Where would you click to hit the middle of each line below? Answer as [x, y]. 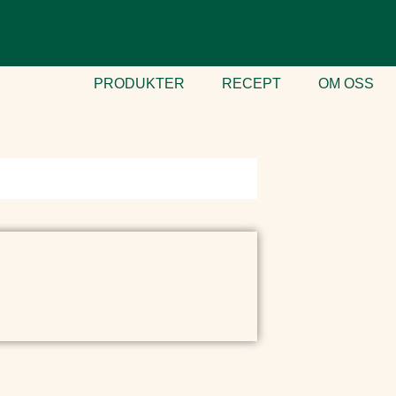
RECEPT [251, 84]
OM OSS [346, 84]
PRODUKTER [139, 84]
